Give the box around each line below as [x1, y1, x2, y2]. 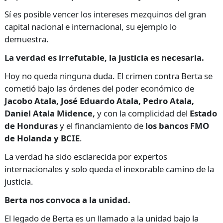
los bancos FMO [145, 119, 209, 131]
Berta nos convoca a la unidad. [4, 194, 130, 206]
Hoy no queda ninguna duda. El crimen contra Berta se [4, 70, 213, 82]
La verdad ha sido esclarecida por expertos [4, 150, 167, 162]
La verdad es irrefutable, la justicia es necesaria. [4, 51, 204, 63]
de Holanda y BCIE [4, 132, 80, 144]
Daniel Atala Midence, [4, 107, 95, 119]
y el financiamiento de [58, 119, 145, 131]
